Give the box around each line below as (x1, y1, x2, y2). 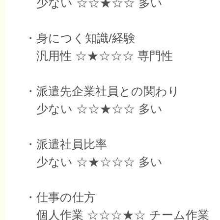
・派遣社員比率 (25, 137, 107, 151)
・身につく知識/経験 (25, 31, 136, 45)
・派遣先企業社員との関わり (25, 84, 180, 98)
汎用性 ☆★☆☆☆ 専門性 (25, 49, 173, 63)
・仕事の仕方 (25, 191, 96, 204)
